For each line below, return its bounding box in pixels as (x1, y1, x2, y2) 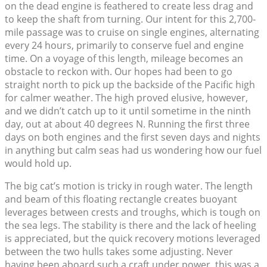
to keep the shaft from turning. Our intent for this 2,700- (5, 13, 256, 26)
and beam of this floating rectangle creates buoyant (5, 193, 237, 206)
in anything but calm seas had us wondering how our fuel (5, 144, 262, 157)
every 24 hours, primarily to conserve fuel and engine (5, 39, 244, 52)
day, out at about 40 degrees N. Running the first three (5, 117, 250, 131)
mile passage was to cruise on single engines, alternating (5, 26, 259, 39)
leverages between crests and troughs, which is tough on (5, 206, 260, 219)
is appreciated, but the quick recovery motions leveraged (5, 232, 260, 246)
